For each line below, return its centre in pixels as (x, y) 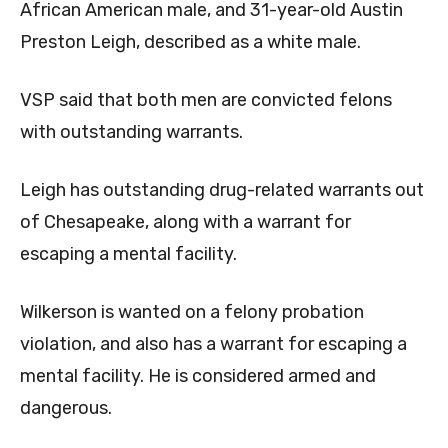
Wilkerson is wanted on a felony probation (192, 312)
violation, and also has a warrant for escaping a (213, 344)
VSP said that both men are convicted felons (206, 100)
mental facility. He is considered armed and (198, 376)
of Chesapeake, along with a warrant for (185, 222)
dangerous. (66, 408)
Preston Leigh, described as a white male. (190, 42)
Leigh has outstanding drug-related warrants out (222, 190)
